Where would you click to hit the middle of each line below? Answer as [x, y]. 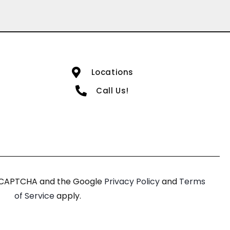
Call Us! [112, 90]
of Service [36, 196]
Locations [112, 72]
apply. [69, 196]
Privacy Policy [133, 181]
